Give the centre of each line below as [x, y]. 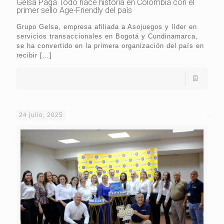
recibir [27, 55]
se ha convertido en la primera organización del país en [110, 45]
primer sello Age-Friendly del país [74, 10]
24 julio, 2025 [41, 115]
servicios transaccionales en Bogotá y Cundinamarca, [107, 36]
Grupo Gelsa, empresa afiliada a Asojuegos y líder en [107, 26]
